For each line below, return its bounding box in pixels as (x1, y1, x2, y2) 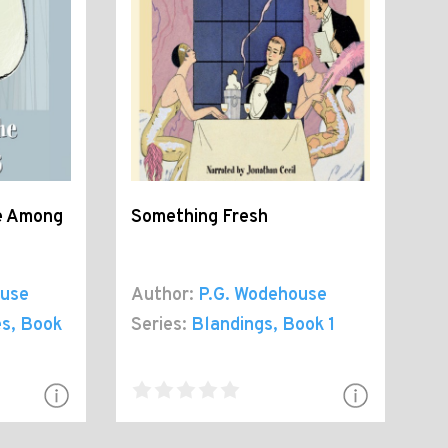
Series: (131, 313, 188, 337)
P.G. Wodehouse (198, 283, 328, 307)
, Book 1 (273, 313, 336, 337)
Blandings (191, 313, 274, 337)
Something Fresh (131, 205, 269, 229)
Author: (131, 283, 195, 307)
